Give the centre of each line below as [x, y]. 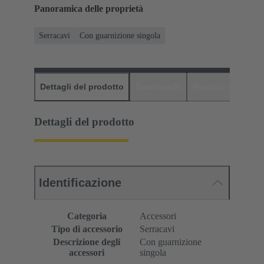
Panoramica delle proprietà [89, 9]
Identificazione [80, 183]
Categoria [87, 216]
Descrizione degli [87, 242]
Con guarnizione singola [120, 35]
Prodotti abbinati [227, 86]
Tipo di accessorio [87, 229]
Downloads [158, 86]
